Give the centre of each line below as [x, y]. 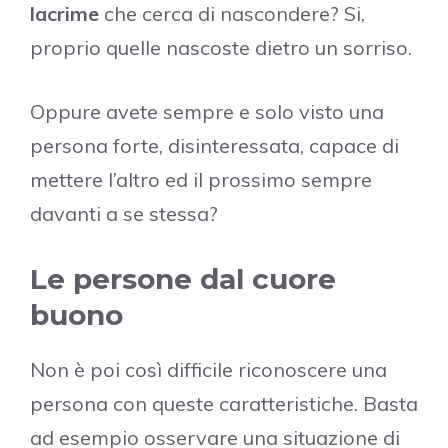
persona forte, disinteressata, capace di [214, 145]
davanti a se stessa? [124, 213]
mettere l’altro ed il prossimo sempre [201, 179]
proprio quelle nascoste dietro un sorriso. [221, 47]
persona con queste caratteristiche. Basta [224, 403]
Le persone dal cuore [183, 278]
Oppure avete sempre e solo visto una [207, 111]
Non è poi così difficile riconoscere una [208, 369]
